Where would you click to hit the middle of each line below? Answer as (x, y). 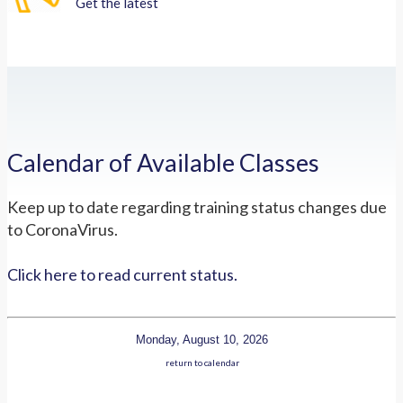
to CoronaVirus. (63, 229)
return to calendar (202, 362)
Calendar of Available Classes (163, 163)
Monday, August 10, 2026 (202, 339)
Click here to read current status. (122, 274)
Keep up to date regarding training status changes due (197, 206)
